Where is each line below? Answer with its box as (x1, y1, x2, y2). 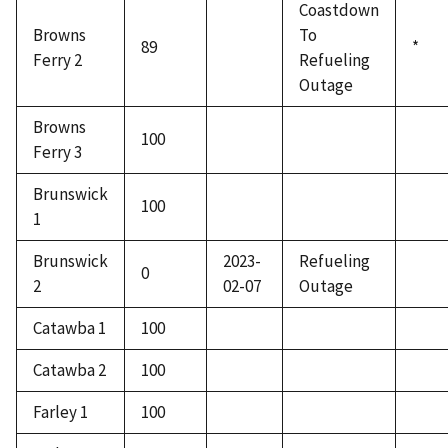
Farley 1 (33, 401, 88, 424)
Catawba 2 (33, 359, 106, 382)
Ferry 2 (33, 49, 82, 72)
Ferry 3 (33, 141, 82, 164)
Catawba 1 (33, 317, 106, 340)
